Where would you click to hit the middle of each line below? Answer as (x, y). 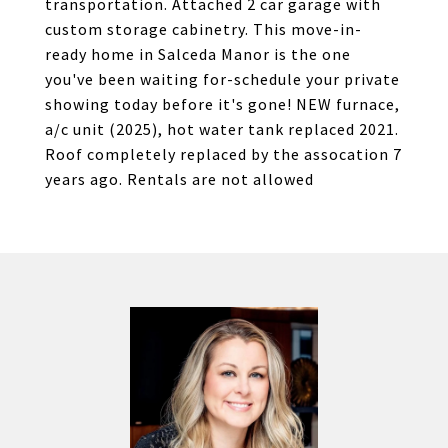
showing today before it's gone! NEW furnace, (222, 104)
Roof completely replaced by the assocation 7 (223, 154)
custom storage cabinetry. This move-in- (203, 29)
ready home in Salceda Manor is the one (198, 54)
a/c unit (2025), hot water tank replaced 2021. (222, 129)
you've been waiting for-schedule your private (222, 79)
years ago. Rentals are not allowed (179, 179)
